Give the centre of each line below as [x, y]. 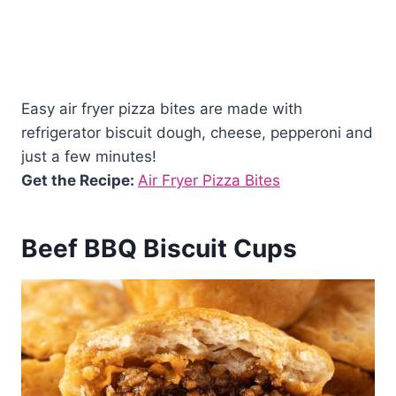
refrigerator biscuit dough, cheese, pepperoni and [197, 132]
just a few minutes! [89, 156]
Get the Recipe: [80, 180]
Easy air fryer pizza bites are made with [162, 108]
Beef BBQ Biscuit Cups [159, 248]
